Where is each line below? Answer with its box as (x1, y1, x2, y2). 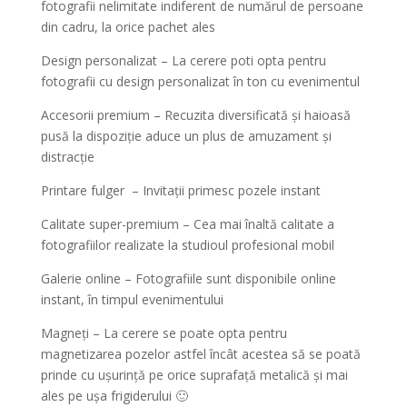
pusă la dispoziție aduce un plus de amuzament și (40, 126, 332, 144)
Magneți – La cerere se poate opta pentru (40, 323, 287, 342)
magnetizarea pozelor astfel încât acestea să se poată (40, 344, 361, 362)
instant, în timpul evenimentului (40, 290, 223, 308)
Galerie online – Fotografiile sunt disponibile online (40, 269, 336, 287)
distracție (40, 147, 94, 165)
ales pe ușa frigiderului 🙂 (40, 386, 188, 404)
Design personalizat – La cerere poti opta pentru (40, 51, 326, 69)
